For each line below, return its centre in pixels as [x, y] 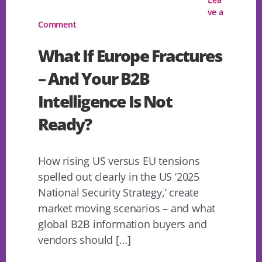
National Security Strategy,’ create [119, 193]
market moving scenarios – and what [127, 208]
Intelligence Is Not [105, 101]
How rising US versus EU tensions [119, 161]
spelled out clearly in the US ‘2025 [119, 177]
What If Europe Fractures [130, 56]
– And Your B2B [94, 79]
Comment [57, 25]
